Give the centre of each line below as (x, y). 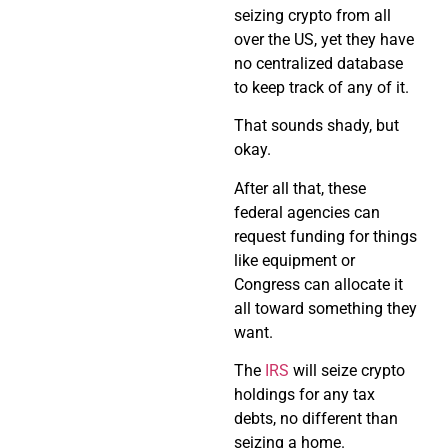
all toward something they (325, 308)
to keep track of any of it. (321, 87)
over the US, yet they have (324, 39)
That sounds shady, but (316, 126)
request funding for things (325, 236)
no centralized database (318, 63)
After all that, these (300, 188)
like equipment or (294, 260)
